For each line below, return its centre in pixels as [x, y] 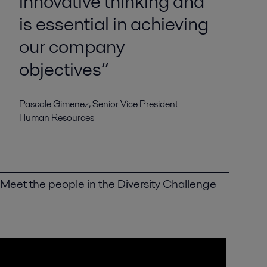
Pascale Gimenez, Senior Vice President [98, 104]
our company [72, 46]
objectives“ [64, 69]
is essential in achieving [114, 24]
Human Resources [56, 118]
